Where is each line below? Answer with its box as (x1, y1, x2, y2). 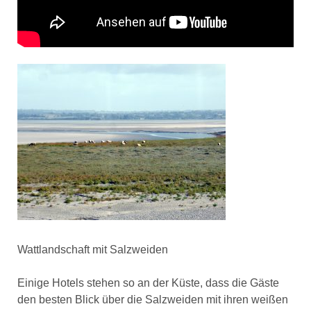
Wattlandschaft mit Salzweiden (17, 244, 168, 256)
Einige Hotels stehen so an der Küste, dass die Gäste (17, 277, 279, 289)
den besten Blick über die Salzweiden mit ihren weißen (17, 294, 288, 306)
